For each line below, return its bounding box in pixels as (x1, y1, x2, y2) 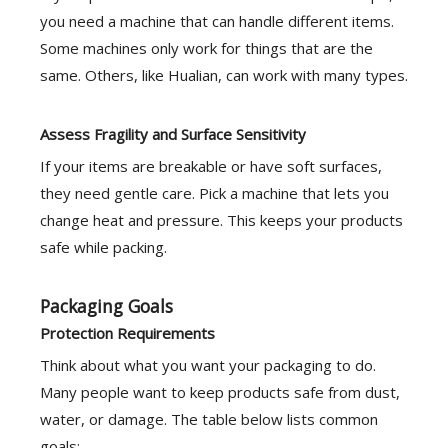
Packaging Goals (40, 294, 173, 318)
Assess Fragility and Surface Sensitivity (40, 124, 306, 144)
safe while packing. (40, 237, 167, 257)
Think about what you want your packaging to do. (40, 355, 376, 375)
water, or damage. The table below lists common (40, 409, 378, 429)
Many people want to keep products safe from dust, (40, 382, 400, 402)
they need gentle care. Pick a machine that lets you (40, 183, 389, 203)
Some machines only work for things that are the (40, 38, 373, 58)
